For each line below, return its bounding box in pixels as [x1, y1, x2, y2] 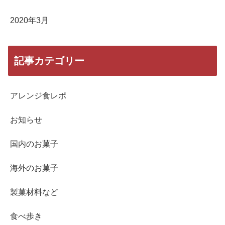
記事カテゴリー [14, 55, 84, 66]
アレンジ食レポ [10, 91, 66, 100]
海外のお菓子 [10, 163, 58, 172]
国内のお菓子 [10, 139, 58, 148]
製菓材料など [10, 187, 58, 196]
